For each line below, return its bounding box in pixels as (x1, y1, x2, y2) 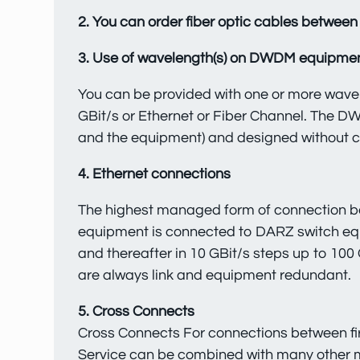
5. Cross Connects (78, 304, 195, 320)
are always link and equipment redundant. (78, 268, 352, 284)
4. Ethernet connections (78, 166, 231, 182)
